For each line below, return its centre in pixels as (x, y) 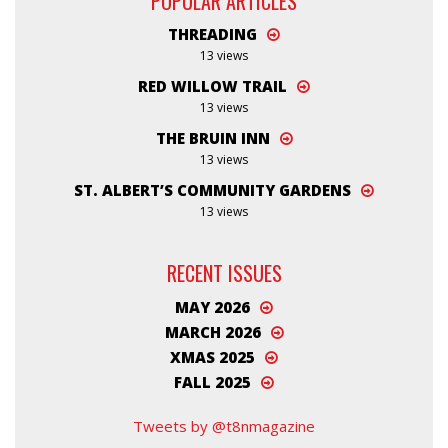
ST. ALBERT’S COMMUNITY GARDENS (212, 190)
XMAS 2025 (212, 356)
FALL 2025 (212, 381)
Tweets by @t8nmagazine (224, 425)
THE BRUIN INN (212, 138)
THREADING (212, 34)
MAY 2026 (212, 306)
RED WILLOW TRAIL (212, 86)
